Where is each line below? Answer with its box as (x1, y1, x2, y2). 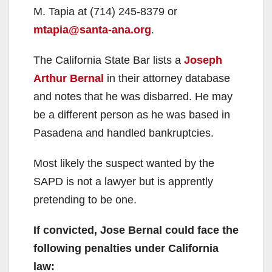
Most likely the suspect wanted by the (33, 157, 214, 169)
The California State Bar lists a (33, 53, 184, 66)
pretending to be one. (33, 193, 137, 206)
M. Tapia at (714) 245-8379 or (33, 5, 177, 18)
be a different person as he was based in (33, 108, 230, 121)
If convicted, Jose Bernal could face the (33, 223, 239, 236)
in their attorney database (104, 72, 230, 84)
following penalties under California (33, 242, 219, 254)
